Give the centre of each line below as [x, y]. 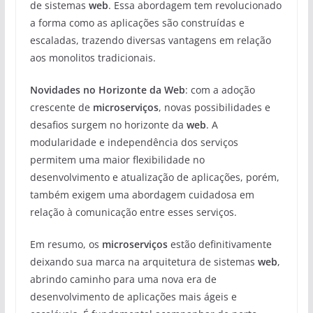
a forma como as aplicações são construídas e [137, 22]
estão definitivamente [219, 244]
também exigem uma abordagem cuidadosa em [142, 194]
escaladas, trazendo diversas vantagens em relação [150, 40]
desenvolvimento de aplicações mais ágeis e [133, 296]
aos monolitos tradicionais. [93, 57]
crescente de [61, 107]
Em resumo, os [66, 244]
